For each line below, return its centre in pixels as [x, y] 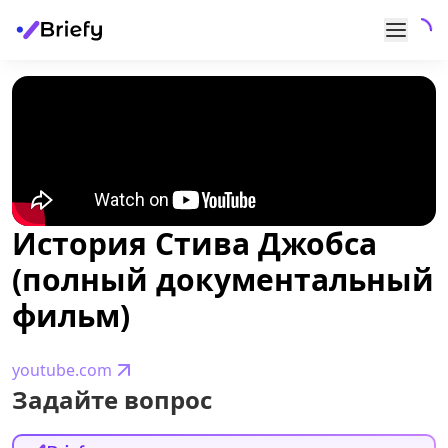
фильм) [71, 315]
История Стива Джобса [194, 243]
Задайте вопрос [112, 399]
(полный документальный [223, 279]
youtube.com [62, 370]
